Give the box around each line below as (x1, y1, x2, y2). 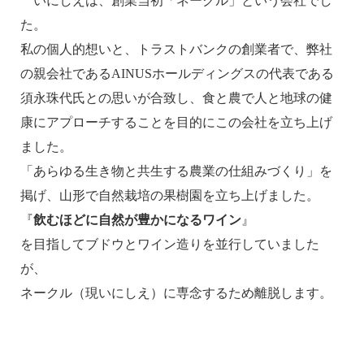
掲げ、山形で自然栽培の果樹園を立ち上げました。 (20, 188, 319, 203)
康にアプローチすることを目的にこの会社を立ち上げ (20, 115, 332, 130)
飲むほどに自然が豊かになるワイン (33, 213, 241, 227)
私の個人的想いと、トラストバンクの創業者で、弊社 (20, 42, 332, 57)
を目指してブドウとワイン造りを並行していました (20, 237, 319, 252)
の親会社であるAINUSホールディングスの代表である (20, 67, 334, 81)
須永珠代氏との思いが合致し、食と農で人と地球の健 (20, 91, 332, 106)
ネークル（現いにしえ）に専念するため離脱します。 (20, 286, 332, 301)
